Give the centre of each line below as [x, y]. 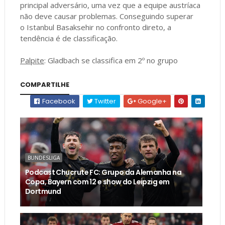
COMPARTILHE [44, 84]
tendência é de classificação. [69, 38]
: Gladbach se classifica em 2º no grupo [111, 60]
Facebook [58, 101]
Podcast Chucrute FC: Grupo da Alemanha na [103, 172]
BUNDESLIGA [43, 157]
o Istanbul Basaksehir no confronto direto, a [95, 27]
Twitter [105, 101]
